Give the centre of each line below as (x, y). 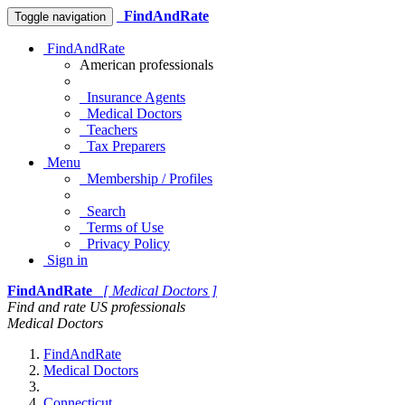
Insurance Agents (132, 97)
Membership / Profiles (146, 179)
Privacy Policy (125, 244)
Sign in (66, 260)
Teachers (108, 130)
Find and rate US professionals (96, 307)
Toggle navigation (60, 17)
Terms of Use (122, 227)
